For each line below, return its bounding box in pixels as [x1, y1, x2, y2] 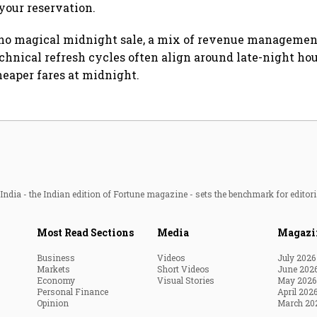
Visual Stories [157, 275, 214, 287]
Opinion [37, 297, 69, 309]
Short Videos [157, 263, 209, 275]
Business [37, 252, 75, 264]
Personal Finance [37, 286, 108, 298]
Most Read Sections [37, 226, 134, 240]
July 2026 [277, 252, 316, 264]
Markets [37, 263, 70, 275]
